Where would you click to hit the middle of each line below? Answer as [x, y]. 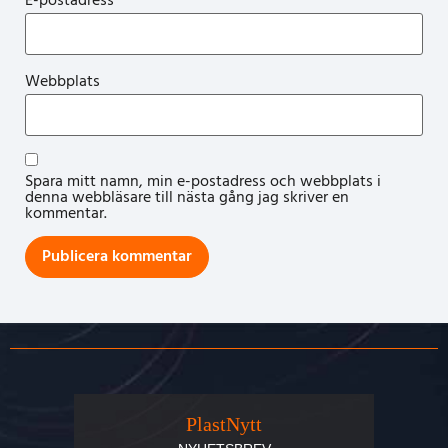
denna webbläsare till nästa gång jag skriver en [187, 197]
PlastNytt [224, 423]
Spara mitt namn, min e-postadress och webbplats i [203, 181]
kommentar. [66, 213]
